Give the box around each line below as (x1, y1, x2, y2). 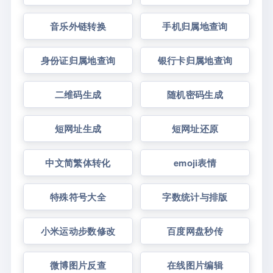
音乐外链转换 (50, 19, 106, 33)
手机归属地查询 (162, 19, 228, 33)
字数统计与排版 (162, 190, 228, 204)
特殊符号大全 (50, 190, 106, 204)
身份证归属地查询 (40, 54, 116, 67)
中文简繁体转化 (45, 156, 111, 169)
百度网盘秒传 (167, 224, 223, 238)
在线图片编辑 (167, 258, 223, 272)
